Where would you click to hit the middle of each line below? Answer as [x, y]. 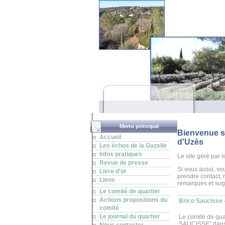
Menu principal [139, 126]
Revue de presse [124, 163]
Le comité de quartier [130, 191]
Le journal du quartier [130, 216]
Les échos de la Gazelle [133, 146]
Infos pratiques [121, 154]
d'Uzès [190, 142]
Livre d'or [113, 171]
